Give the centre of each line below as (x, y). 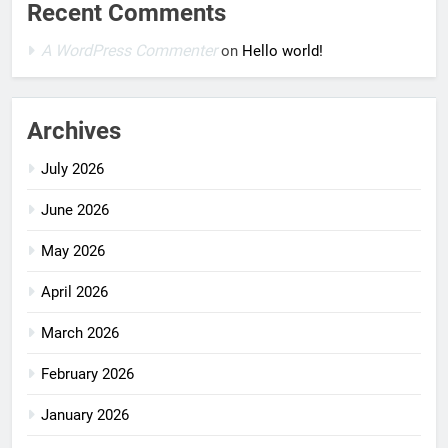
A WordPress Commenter (129, 50)
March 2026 (80, 332)
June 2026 (75, 209)
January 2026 (85, 414)
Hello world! (282, 50)
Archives (74, 130)
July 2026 (72, 168)
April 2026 (74, 291)
